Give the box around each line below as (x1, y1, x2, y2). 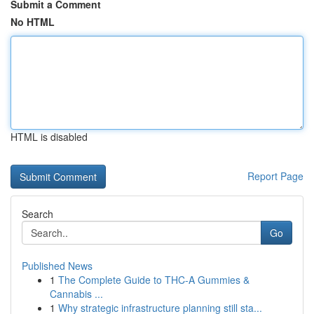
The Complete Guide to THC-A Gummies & (58, 273, 250, 287)
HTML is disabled (11, 130, 88, 144)
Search (22, 207, 53, 221)
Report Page (247, 169, 303, 183)
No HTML (11, 15, 55, 29)
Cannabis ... (50, 287, 103, 301)
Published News (22, 259, 93, 273)
